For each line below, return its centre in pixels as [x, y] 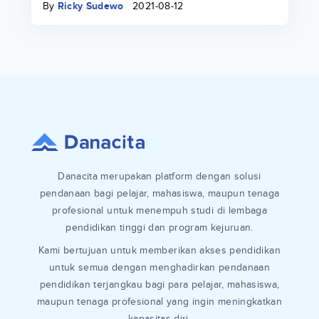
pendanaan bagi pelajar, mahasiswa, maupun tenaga [159, 193]
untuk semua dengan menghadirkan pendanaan [159, 267]
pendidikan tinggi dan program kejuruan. [159, 227]
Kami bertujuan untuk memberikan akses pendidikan [159, 250]
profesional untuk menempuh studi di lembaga [159, 210]
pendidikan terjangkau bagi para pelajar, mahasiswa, [159, 284]
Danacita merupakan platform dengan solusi [159, 176]
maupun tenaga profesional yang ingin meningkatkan [159, 301]
